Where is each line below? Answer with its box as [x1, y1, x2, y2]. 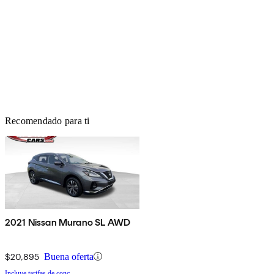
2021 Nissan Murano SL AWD [5, 216, 130, 228]
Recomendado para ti [5, 115, 90, 126]
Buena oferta [44, 251, 94, 262]
